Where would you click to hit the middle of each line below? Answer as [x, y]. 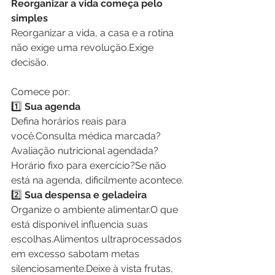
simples [29, 18]
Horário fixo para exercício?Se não [90, 165]
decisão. [30, 62]
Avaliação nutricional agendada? [86, 150]
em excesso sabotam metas [76, 254]
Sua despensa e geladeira [84, 195]
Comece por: [41, 91]
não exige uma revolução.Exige [83, 47]
